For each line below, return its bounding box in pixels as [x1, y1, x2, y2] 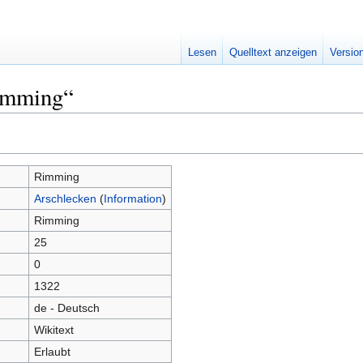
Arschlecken [33, 192, 96, 205]
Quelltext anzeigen [229, 46, 318, 59]
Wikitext [33, 323, 74, 336]
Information [103, 192, 162, 205]
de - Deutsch [33, 301, 100, 314]
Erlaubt [33, 345, 70, 358]
